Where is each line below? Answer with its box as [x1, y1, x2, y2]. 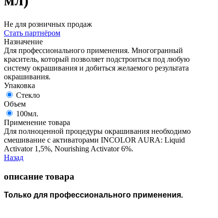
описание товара [4, 171, 74, 182]
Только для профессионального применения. [4, 191, 183, 200]
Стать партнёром [4, 28, 60, 37]
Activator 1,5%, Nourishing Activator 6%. [4, 144, 133, 153]
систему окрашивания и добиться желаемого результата [4, 63, 189, 72]
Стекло [16, 91, 40, 99]
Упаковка [4, 81, 35, 90]
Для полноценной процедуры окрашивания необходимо [4, 127, 191, 135]
